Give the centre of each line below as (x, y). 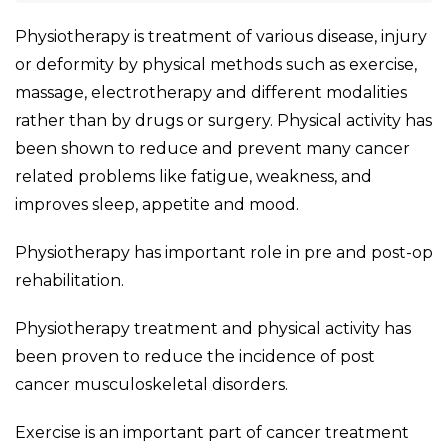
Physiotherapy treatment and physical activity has (213, 328)
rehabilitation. (69, 280)
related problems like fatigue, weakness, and (193, 176)
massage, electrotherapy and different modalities (211, 92)
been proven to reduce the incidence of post (195, 356)
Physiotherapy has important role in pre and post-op (224, 252)
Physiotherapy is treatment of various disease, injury (221, 36)
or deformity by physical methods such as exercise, (216, 64)
